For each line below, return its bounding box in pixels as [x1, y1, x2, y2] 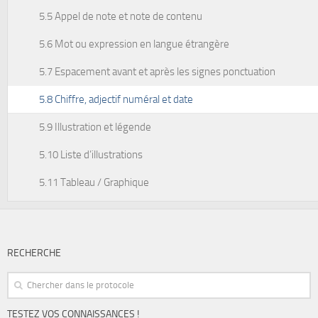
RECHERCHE [7, 247, 61, 259]
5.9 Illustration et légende [39, 121, 151, 133]
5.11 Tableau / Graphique [39, 176, 149, 189]
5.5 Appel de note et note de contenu [39, 10, 202, 23]
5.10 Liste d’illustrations [39, 148, 143, 161]
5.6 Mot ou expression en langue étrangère [39, 38, 229, 50]
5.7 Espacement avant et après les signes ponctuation [39, 65, 275, 78]
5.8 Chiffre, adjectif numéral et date [39, 93, 193, 106]
